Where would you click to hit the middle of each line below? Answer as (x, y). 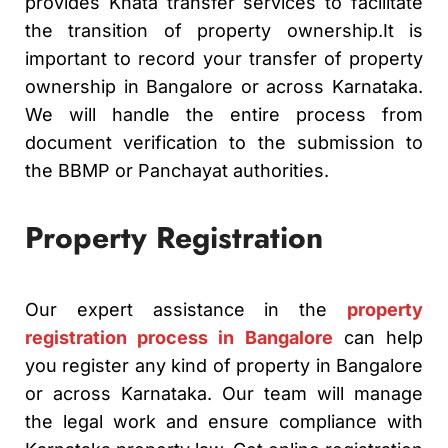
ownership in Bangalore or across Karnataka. (224, 86)
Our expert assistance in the (186, 309)
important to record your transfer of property (224, 58)
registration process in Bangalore (179, 337)
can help (378, 337)
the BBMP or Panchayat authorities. (177, 170)
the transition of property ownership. (204, 30)
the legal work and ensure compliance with (224, 421)
